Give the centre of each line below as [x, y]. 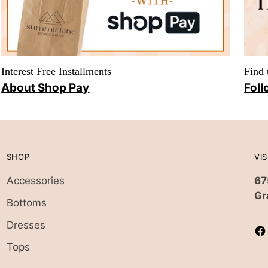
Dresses [26, 225]
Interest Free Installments [57, 71]
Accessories [35, 181]
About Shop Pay [45, 88]
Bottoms [26, 203]
